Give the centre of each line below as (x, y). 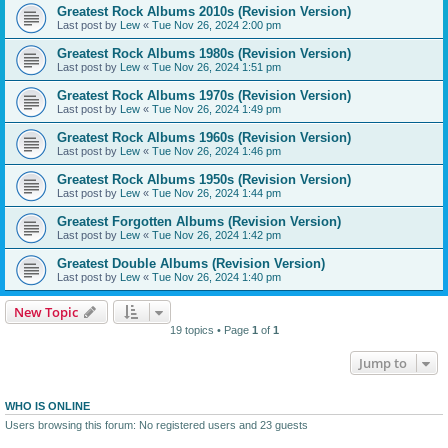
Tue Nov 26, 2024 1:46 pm (216, 151)
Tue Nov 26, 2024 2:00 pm (216, 25)
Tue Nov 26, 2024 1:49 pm (216, 109)
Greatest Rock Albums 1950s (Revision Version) (204, 180)
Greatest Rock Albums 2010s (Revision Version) (204, 12)
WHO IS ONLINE (47, 406)
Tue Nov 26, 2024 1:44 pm (216, 193)
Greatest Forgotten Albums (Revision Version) (199, 222)
